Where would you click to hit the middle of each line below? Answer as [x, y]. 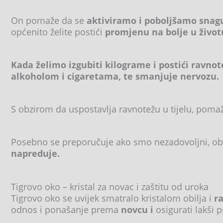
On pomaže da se [48, 20]
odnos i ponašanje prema [65, 209]
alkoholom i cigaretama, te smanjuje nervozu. [115, 76]
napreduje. [35, 154]
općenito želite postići [57, 32]
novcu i [137, 209]
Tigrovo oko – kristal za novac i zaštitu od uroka [110, 186]
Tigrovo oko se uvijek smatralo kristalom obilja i [112, 198]
